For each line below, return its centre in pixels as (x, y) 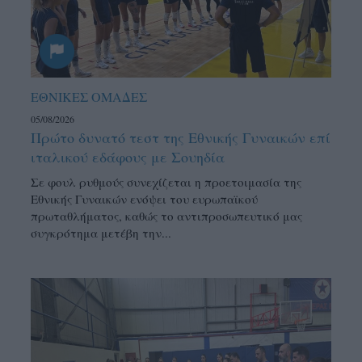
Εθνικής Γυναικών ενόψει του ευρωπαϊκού (145, 199)
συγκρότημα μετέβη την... (101, 233)
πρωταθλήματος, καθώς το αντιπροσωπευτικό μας (167, 216)
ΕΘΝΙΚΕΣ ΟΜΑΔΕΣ (89, 97)
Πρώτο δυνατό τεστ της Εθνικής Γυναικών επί (181, 138)
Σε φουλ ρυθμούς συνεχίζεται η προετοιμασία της (166, 182)
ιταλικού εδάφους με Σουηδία (128, 157)
